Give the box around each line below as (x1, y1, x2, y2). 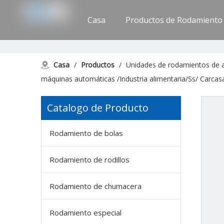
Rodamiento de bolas (49, 128, 123, 138)
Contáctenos (131, 44, 179, 55)
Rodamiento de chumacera (49, 181, 141, 191)
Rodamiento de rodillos (49, 154, 129, 164)
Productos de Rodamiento (125, 14, 223, 25)
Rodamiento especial (49, 207, 121, 217)
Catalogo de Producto (47, 101, 148, 114)
